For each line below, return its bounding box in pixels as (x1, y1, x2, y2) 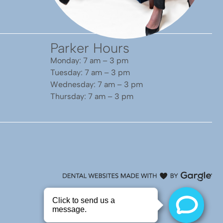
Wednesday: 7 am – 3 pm (50, 80, 143, 90)
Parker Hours (50, 40, 129, 57)
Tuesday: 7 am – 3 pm (50, 68, 130, 78)
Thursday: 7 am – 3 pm (50, 92, 133, 102)
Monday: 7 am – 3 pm (50, 56, 128, 66)
